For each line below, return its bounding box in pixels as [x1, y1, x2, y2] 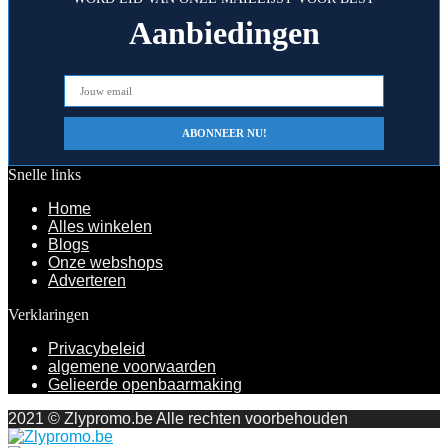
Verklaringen [8, 306, 89, 323]
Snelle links [8, 166, 81, 183]
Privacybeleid [48, 340, 145, 357]
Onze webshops [48, 254, 163, 271]
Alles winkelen [48, 218, 152, 235]
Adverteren [48, 272, 126, 289]
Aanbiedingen [128, 15, 320, 51]
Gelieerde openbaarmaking [48, 376, 242, 393]
